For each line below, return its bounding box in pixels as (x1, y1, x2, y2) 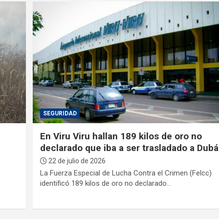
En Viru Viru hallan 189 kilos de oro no (40, 130, 202, 142)
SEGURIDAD (43, 109, 77, 117)
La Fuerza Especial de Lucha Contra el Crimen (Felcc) (40, 168, 212, 177)
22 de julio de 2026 (47, 156, 106, 165)
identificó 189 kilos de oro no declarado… (40, 178, 172, 188)
